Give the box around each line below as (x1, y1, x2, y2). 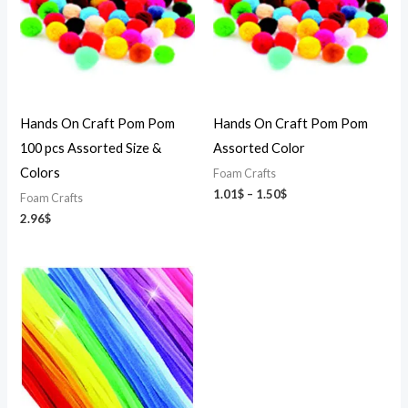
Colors (20, 164, 61, 180)
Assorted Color (213, 139, 305, 156)
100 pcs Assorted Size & (20, 139, 162, 156)
